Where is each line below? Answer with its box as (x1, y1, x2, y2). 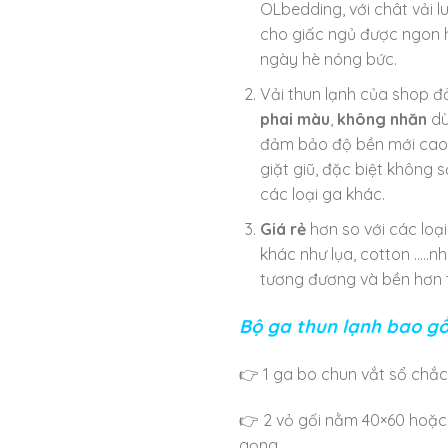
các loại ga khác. (259, 183, 385, 204)
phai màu (259, 108, 330, 129)
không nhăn (336, 108, 427, 129)
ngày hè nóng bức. (259, 49, 397, 70)
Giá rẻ (259, 218, 306, 239)
